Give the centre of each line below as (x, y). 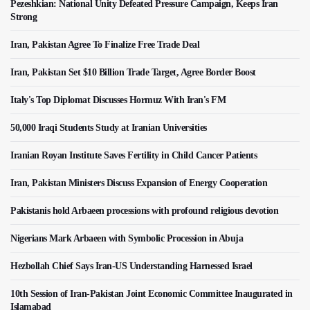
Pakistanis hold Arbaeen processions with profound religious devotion (144, 210)
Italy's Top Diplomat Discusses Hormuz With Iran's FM (118, 100)
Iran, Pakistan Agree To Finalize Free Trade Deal (105, 44)
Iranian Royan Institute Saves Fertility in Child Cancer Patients (134, 155)
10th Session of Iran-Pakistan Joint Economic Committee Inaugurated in (152, 293)
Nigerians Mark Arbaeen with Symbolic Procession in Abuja (127, 238)
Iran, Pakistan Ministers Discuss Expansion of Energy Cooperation (139, 183)
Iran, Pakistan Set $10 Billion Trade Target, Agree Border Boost (133, 72)
